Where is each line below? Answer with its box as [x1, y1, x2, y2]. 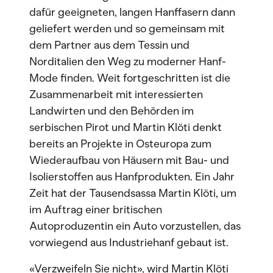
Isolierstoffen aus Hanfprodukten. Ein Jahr [29, 170, 235, 183]
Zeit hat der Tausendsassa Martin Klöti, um [29, 186, 236, 200]
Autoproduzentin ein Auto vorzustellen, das [29, 219, 241, 233]
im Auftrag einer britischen [29, 203, 162, 216]
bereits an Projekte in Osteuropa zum [29, 137, 211, 151]
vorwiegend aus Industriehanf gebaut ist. [29, 236, 229, 249]
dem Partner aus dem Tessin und [29, 38, 190, 52]
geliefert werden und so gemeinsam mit [29, 22, 225, 35]
